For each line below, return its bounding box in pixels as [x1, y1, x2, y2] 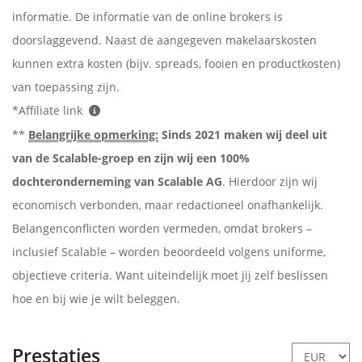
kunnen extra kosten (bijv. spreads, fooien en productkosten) [12, 55, 340, 71]
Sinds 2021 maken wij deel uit [158, 126, 327, 142]
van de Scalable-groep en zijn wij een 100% [12, 149, 250, 166]
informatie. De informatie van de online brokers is [12, 8, 283, 24]
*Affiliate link [12, 102, 86, 118]
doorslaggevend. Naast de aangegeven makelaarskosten [12, 32, 317, 48]
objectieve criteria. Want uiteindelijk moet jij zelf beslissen [12, 267, 328, 283]
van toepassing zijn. [12, 78, 120, 95]
